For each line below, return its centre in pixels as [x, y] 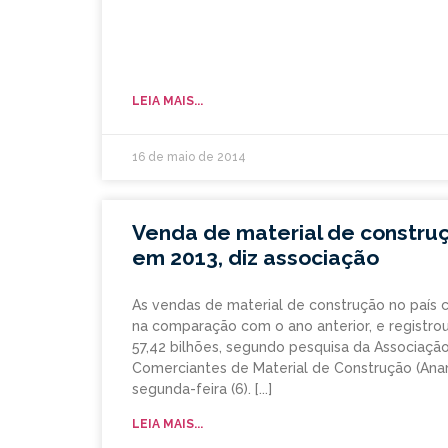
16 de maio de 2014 [189, 157]
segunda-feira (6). [191, 389]
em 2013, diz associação [255, 258]
